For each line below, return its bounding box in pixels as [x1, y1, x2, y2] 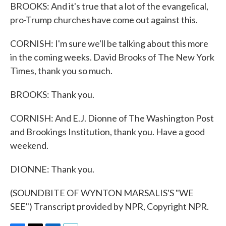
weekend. [10, 140, 48, 151]
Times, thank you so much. [10, 65, 112, 76]
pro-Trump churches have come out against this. [10, 14, 198, 25]
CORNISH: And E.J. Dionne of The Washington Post [10, 112, 214, 124]
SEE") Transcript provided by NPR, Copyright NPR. [10, 201, 209, 212]
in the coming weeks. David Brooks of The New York [10, 51, 214, 63]
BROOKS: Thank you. [10, 89, 94, 100]
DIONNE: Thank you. [10, 163, 94, 175]
